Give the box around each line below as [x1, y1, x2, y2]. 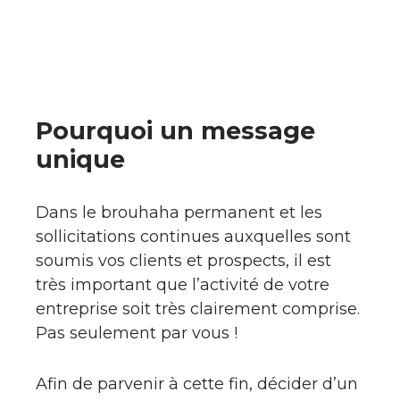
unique [36, 145, 125, 174]
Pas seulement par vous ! [36, 323, 237, 343]
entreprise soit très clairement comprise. [36, 299, 360, 319]
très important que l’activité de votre [36, 275, 329, 295]
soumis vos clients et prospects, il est [36, 251, 331, 271]
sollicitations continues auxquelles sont [36, 227, 351, 246]
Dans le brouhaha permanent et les [36, 203, 322, 222]
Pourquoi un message [36, 116, 315, 146]
